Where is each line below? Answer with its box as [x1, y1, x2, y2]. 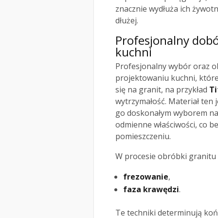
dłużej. [115, 15, 138, 26]
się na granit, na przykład [115, 84, 209, 95]
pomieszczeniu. [115, 131, 171, 142]
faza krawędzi [123, 184, 179, 195]
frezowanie [123, 171, 168, 182]
